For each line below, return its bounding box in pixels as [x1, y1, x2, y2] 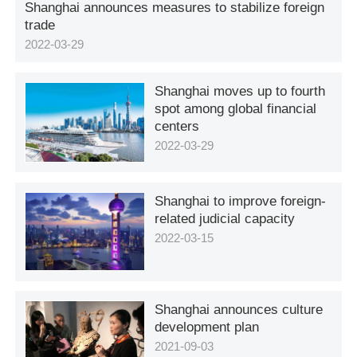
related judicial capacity [155, 210, 296, 227]
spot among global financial [155, 100, 317, 116]
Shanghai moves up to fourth [155, 82, 326, 99]
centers [155, 117, 200, 134]
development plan [155, 319, 260, 335]
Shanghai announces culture [155, 301, 324, 318]
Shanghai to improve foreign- [155, 193, 327, 210]
